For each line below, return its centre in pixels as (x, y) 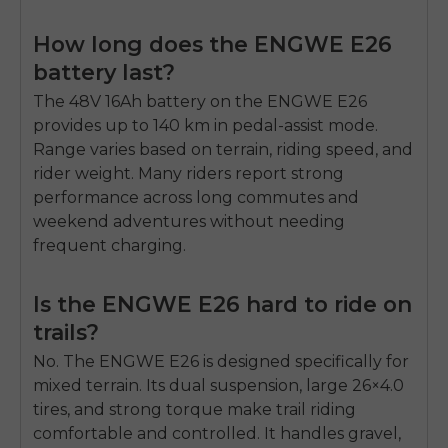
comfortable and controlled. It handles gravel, (217, 434)
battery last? (104, 71)
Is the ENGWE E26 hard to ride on (222, 303)
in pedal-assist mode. (294, 125)
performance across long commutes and (196, 197)
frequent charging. (109, 245)
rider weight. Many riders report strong (188, 173)
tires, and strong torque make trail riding (194, 410)
